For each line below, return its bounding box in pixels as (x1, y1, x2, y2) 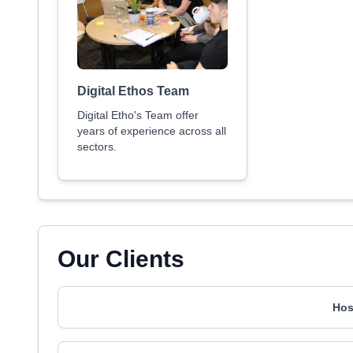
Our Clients (58, 246, 184, 272)
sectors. (77, 140, 117, 153)
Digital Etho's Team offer (77, 109, 199, 121)
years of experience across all (77, 124, 226, 137)
